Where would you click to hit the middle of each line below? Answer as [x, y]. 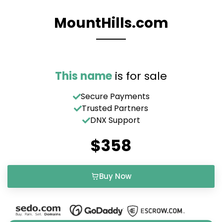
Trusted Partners [115, 108]
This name [83, 76]
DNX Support [115, 120]
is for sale [139, 76]
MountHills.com [111, 23]
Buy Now [115, 176]
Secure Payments [115, 96]
